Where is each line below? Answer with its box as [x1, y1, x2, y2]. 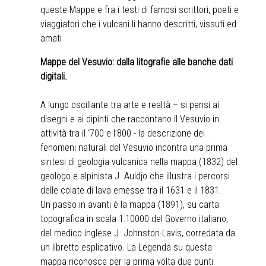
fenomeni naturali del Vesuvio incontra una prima [40, 142, 227, 154]
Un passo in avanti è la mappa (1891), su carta [40, 199, 219, 211]
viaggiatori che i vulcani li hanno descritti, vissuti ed [40, 18, 236, 30]
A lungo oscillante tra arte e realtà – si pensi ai [40, 99, 219, 111]
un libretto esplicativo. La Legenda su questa [40, 242, 212, 254]
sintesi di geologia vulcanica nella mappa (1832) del [40, 156, 237, 168]
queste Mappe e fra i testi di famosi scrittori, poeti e [40, 4, 239, 16]
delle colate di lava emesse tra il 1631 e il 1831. [40, 185, 221, 197]
